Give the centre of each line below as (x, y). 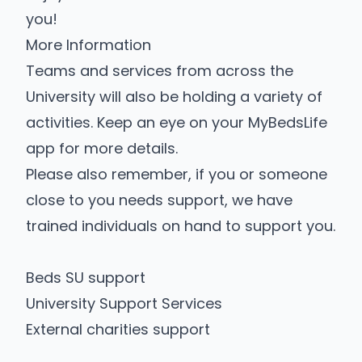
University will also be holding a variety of (174, 97)
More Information (88, 45)
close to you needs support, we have (159, 200)
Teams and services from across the (160, 71)
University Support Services (124, 303)
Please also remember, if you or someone (177, 174)
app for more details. (102, 148)
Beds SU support (86, 278)
